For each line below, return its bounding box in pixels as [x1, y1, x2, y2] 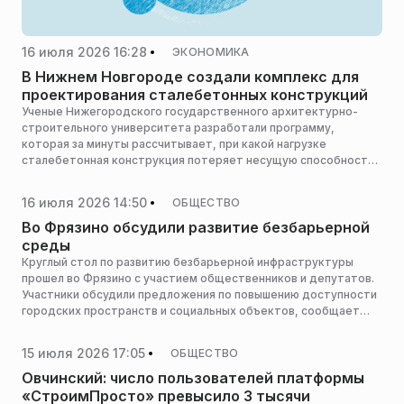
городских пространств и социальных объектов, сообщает [22, 304, 360, 317]
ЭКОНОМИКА [172, 45, 250, 59]
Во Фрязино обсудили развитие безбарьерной [22, 218, 370, 236]
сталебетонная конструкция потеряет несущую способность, [22, 153, 378, 167]
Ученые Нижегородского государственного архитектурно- [22, 105, 358, 118]
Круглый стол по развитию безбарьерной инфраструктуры [22, 255, 353, 269]
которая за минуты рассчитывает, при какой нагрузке [22, 137, 326, 151]
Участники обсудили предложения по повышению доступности [22, 288, 377, 301]
